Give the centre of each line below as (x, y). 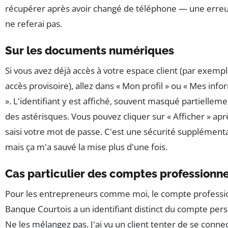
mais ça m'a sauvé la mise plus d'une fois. (86, 147)
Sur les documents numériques (90, 50)
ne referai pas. (34, 23)
